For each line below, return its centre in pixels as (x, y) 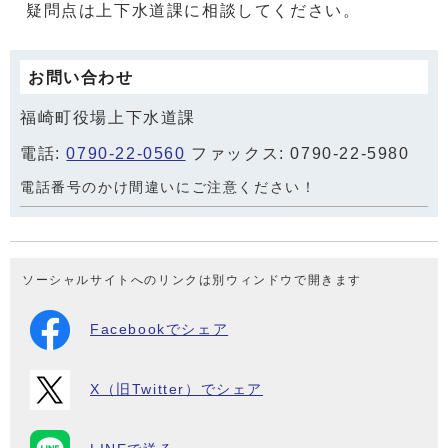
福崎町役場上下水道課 (108, 117)
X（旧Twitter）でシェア (176, 389)
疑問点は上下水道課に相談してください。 (193, 10)
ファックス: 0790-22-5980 (297, 153)
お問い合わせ (81, 77)
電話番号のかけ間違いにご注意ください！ (168, 187)
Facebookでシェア (159, 329)
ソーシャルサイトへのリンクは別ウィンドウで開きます (192, 280)
